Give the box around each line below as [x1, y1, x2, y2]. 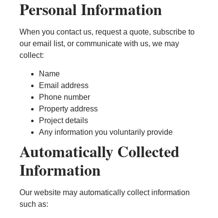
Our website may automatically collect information [19, 188, 190, 197]
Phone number [39, 93, 90, 102]
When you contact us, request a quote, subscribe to [19, 27, 195, 36]
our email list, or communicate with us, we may [19, 39, 179, 48]
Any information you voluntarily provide [39, 128, 173, 137]
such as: [19, 200, 48, 209]
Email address [39, 81, 89, 90]
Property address [39, 105, 98, 113]
